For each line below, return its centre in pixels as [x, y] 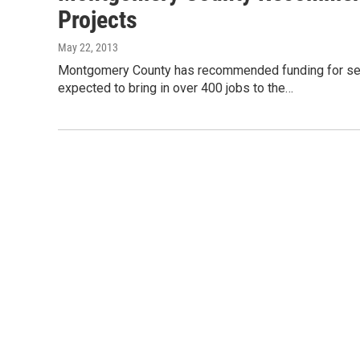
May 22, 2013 [88, 47]
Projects [98, 20]
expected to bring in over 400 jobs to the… [176, 88]
